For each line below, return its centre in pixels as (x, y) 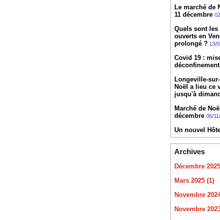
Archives (189, 152)
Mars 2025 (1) (194, 181)
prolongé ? (191, 44)
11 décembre (194, 15)
